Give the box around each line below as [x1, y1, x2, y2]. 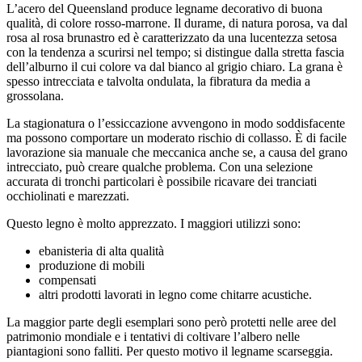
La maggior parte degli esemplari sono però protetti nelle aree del [6, 315, 336, 329]
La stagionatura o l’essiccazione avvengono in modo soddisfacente [6, 116, 345, 130]
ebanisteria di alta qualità [39, 244, 164, 258]
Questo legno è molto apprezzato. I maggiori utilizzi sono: [6, 217, 301, 230]
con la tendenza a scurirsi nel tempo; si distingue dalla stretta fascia [6, 45, 344, 59]
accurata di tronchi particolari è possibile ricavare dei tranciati [6, 175, 317, 188]
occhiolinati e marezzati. [6, 189, 129, 203]
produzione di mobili [39, 259, 145, 272]
